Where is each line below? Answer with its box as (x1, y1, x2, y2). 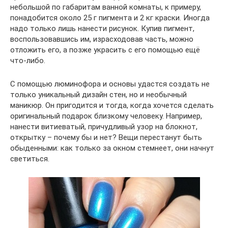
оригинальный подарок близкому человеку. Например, (10, 111, 202, 121)
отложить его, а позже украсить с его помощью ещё (10, 45, 200, 55)
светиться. (10, 154, 49, 164)
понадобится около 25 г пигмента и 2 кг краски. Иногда (10, 13, 210, 23)
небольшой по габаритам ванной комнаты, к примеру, (10, 3, 201, 12)
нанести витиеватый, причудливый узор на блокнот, (10, 122, 197, 132)
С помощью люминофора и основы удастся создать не (10, 79, 210, 89)
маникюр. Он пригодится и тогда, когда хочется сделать (10, 101, 214, 110)
